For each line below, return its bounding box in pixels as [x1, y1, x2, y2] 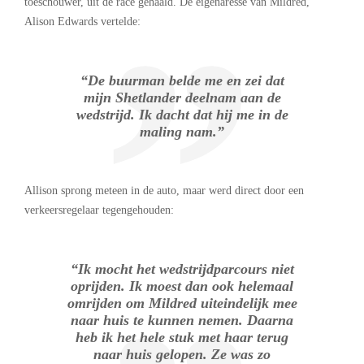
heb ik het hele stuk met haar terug [76, 329, 288, 346]
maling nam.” [140, 123, 224, 141]
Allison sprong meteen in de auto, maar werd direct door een [24, 184, 304, 197]
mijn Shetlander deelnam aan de [83, 89, 281, 106]
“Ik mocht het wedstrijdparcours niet [70, 261, 294, 278]
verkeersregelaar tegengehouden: [24, 204, 174, 217]
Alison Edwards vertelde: [24, 15, 141, 28]
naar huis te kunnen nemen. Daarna [71, 312, 293, 329]
